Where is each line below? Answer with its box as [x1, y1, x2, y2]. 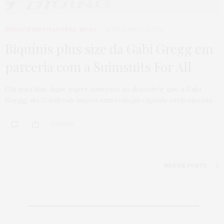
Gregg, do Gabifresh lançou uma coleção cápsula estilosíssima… [5, 95, 217, 104]
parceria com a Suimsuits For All [5, 57, 191, 75]
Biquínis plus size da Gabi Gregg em [5, 39, 213, 57]
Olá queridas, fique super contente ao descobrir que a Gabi [5, 84, 201, 93]
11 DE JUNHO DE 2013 [106, 25, 163, 33]
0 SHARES [50, 121, 73, 128]
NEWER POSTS [163, 161, 208, 169]
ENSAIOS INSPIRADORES [5, 25, 76, 33]
